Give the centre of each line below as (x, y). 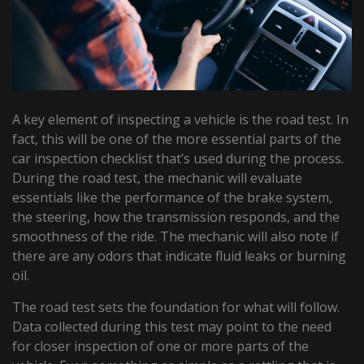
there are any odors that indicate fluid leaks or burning (180, 256)
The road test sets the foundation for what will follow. (176, 307)
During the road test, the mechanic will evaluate (158, 178)
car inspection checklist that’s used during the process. (178, 158)
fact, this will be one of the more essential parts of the (177, 139)
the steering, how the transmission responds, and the (176, 217)
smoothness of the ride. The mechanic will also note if (176, 236)
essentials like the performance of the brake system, (173, 197)
